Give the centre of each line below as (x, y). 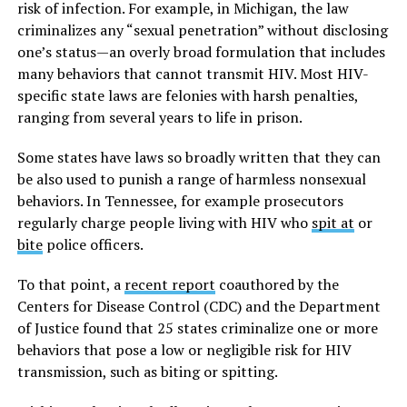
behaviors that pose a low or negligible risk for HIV (184, 349)
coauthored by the (277, 284)
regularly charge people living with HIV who (164, 222)
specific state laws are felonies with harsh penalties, (187, 95)
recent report (169, 284)
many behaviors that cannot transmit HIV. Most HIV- (193, 73)
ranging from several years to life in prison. (159, 117)
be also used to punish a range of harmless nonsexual (191, 179)
